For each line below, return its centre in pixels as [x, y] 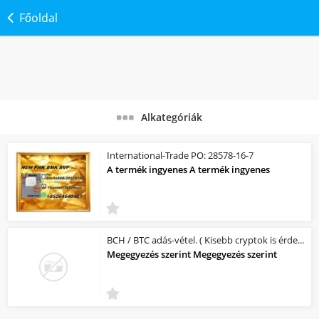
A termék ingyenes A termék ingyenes [188, 169]
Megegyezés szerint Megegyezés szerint [192, 255]
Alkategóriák [172, 117]
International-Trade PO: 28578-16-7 [180, 155]
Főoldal [38, 18]
